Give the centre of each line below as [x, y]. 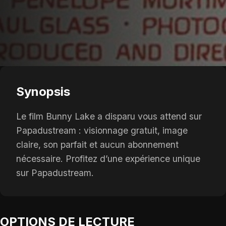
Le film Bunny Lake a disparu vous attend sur [109, 116]
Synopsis [43, 91]
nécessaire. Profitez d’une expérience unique [108, 158]
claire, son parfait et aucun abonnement [97, 144]
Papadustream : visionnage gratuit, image [102, 130]
